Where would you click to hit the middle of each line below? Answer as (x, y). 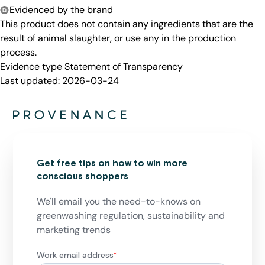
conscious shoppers (83, 176)
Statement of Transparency (124, 66)
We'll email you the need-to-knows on (119, 201)
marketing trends (74, 230)
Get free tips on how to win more (112, 163)
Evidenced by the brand (61, 9)
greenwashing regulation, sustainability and (131, 215)
